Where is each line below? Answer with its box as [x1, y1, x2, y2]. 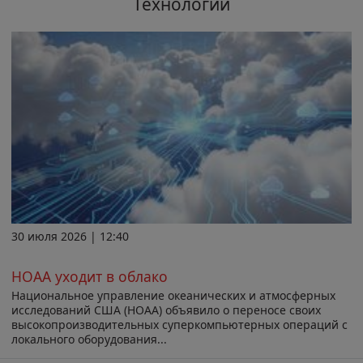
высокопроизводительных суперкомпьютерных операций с [11, 317, 348, 333]
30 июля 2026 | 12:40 [11, 228, 129, 244]
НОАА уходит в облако [11, 266, 168, 286]
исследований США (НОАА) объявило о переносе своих [11, 302, 321, 318]
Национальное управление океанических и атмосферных [11, 288, 335, 304]
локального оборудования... [11, 331, 167, 348]
